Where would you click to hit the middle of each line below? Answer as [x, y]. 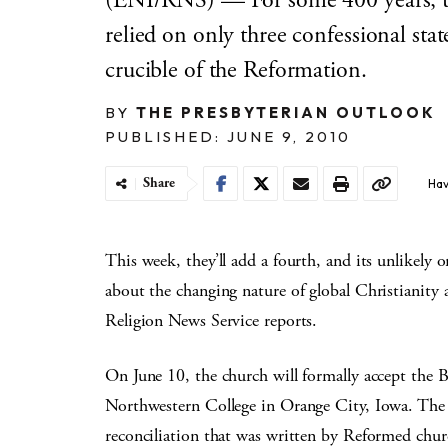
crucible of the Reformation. [236, 70]
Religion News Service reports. [211, 320]
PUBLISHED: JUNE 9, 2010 [228, 136]
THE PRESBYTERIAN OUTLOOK [286, 112]
